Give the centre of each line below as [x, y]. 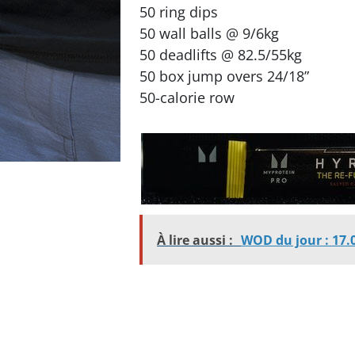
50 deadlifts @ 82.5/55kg [221, 55]
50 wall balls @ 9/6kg [209, 33]
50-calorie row [187, 97]
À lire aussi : [195, 240]
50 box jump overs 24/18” [224, 76]
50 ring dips [179, 12]
